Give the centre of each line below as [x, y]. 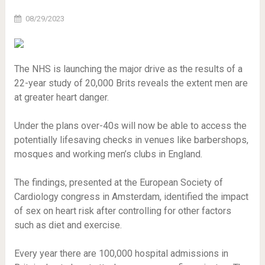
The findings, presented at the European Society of [118, 182]
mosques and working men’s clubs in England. [108, 154]
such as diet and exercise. [68, 225]
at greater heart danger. [61, 97]
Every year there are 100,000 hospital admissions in [121, 253]
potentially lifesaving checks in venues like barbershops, [131, 140]
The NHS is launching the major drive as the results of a [128, 69]
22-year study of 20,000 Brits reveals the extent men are [131, 83]
